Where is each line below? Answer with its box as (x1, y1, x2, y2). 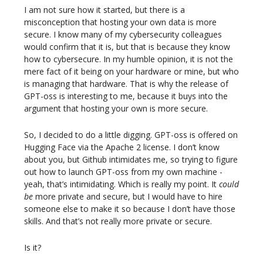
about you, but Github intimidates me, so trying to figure (24, 154, 238, 166)
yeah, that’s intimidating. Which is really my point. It (24, 178, 219, 190)
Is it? (24, 242, 41, 254)
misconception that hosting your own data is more (24, 16, 217, 28)
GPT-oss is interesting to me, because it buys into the (24, 90, 228, 102)
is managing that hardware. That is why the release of (24, 78, 228, 90)
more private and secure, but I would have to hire (33, 191, 222, 203)
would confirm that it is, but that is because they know (24, 41, 230, 53)
